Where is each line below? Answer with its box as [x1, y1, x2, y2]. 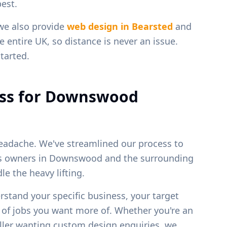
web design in [67, 20, 132, 32]
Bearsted [132, 20, 173, 32]
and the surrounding [102, 152, 194, 164]
